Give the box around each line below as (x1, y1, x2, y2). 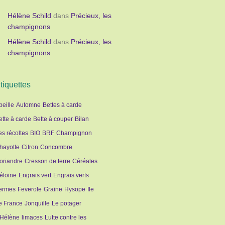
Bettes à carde (43, 101, 82, 108)
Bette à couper (33, 116, 73, 123)
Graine (44, 186, 63, 193)
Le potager (52, 200, 82, 207)
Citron (22, 144, 39, 151)
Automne (16, 101, 41, 108)
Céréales (72, 158, 98, 165)
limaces (22, 214, 43, 221)
